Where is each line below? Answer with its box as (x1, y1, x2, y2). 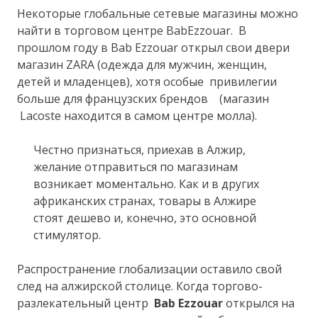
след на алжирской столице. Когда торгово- (17, 278, 263, 294)
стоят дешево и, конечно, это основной (33, 209, 256, 226)
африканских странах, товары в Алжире (33, 192, 256, 209)
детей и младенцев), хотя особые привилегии (17, 73, 278, 89)
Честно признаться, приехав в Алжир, (33, 141, 246, 158)
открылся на (226, 295, 295, 311)
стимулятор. (33, 226, 101, 243)
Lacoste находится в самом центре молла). (17, 107, 258, 124)
